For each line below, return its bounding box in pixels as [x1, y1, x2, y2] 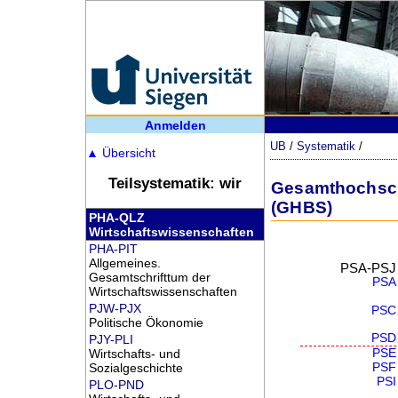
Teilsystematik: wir [108, 175, 242, 193]
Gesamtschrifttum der [88, 269, 211, 284]
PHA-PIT [88, 241, 138, 256]
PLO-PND [88, 378, 144, 392]
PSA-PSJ [339, 259, 396, 275]
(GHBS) [271, 197, 333, 217]
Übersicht [98, 146, 155, 161]
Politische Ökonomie [88, 314, 203, 330]
